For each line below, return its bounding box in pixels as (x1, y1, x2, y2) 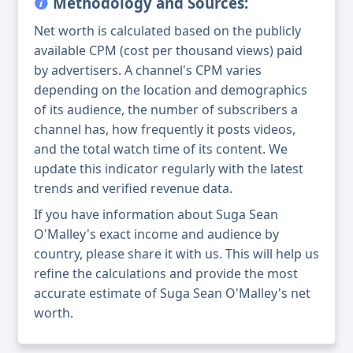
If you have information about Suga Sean (34, 206, 278, 224)
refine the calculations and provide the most (34, 265, 298, 283)
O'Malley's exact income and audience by (34, 225, 279, 243)
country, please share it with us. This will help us (34, 245, 319, 263)
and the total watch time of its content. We (34, 140, 288, 158)
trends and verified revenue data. (34, 180, 232, 198)
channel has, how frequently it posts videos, (34, 121, 295, 139)
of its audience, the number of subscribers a (34, 101, 298, 119)
